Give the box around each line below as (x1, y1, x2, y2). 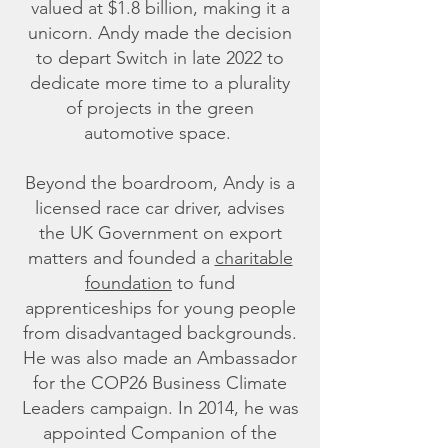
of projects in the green (66, 97, 254, 119)
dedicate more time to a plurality (30, 72, 290, 94)
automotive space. (84, 122, 236, 144)
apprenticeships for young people (24, 297, 296, 319)
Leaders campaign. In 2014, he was (21, 397, 299, 419)
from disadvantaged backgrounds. (23, 322, 297, 344)
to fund (172, 272, 235, 294)
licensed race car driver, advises (35, 197, 285, 219)
